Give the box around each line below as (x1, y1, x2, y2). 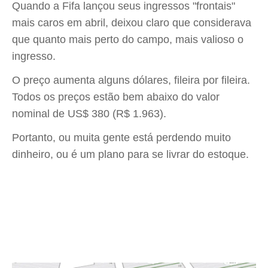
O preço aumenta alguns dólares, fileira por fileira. (12, 74, 250, 86)
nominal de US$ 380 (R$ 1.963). (12, 108, 166, 120)
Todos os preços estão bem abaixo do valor (12, 91, 220, 103)
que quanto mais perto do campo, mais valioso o (12, 33, 243, 45)
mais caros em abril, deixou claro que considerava (12, 17, 251, 29)
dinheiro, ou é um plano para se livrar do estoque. (12, 148, 249, 160)
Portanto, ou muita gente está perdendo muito (12, 132, 231, 144)
